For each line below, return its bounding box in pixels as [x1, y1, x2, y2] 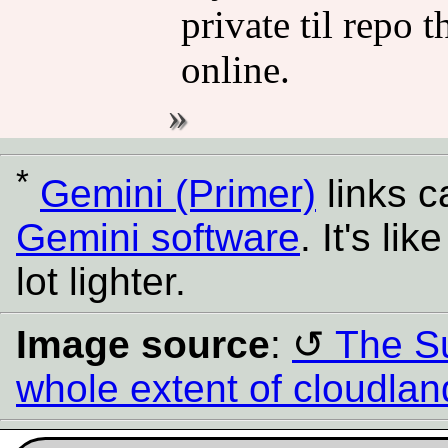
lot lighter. [16, 260, 186, 304]
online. [180, 47, 290, 91]
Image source [16, 323, 270, 367]
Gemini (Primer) [40, 172, 316, 216]
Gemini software [16, 216, 300, 260]
